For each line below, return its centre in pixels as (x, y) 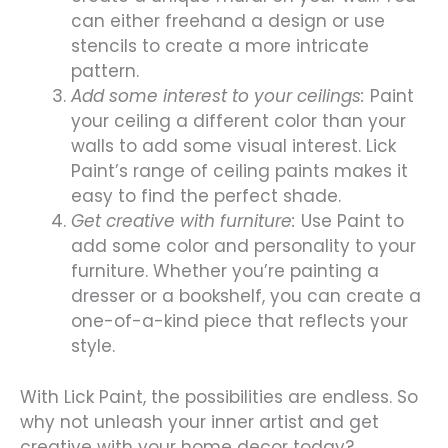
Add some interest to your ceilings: (218, 96)
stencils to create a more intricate (220, 46)
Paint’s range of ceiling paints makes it (239, 171)
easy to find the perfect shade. (206, 196)
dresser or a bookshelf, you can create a (246, 296)
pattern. (105, 71)
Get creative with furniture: (183, 221)
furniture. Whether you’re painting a (225, 271)
